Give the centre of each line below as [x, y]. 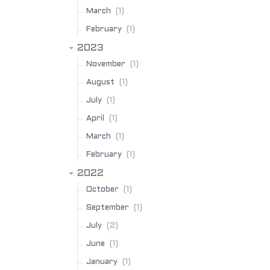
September [108, 208]
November [106, 64]
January [102, 262]
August [100, 83]
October [102, 190]
